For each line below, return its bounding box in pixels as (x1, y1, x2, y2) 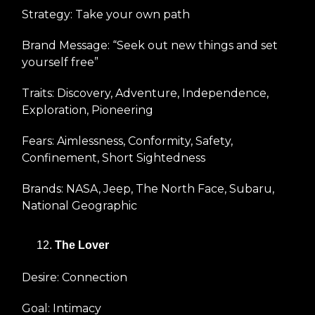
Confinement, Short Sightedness (22, 150, 205, 165)
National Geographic (22, 198, 137, 212)
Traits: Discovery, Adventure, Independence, (22, 86, 269, 100)
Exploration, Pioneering (22, 103, 153, 117)
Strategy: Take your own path (22, 7, 190, 21)
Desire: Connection (22, 270, 127, 284)
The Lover (55, 238, 109, 251)
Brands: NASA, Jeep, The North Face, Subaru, (22, 181, 274, 195)
